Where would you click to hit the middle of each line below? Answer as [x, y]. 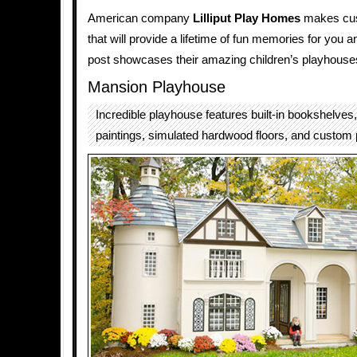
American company [140, 18]
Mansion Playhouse [157, 87]
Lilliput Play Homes [247, 18]
